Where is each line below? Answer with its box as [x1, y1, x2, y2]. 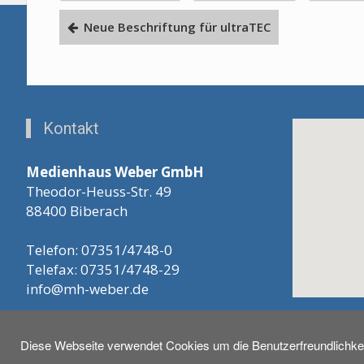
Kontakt [43, 119, 107, 139]
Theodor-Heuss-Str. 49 [26, 182, 171, 201]
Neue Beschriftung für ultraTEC [84, 19, 271, 36]
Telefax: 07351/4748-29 [26, 260, 180, 279]
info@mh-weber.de [26, 279, 149, 299]
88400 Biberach [26, 201, 128, 221]
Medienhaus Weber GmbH [26, 162, 204, 182]
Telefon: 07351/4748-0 [26, 240, 172, 260]
